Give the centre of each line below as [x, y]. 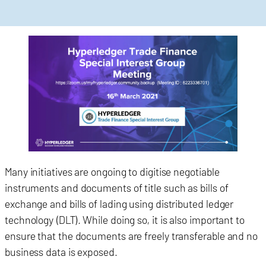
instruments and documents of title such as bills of [117, 187]
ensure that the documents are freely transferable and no [131, 235]
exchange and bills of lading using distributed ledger [119, 203]
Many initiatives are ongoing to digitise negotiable [112, 171]
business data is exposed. [61, 251]
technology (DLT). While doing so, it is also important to [125, 219]
